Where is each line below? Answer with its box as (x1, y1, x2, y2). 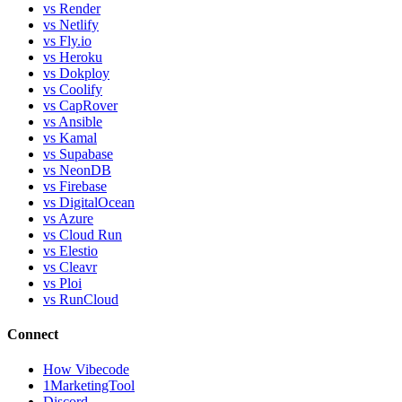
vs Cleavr (43, 258, 97, 275)
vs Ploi (43, 275, 82, 291)
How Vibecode (43, 362, 129, 378)
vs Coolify (43, 81, 102, 97)
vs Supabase (43, 145, 113, 162)
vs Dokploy (43, 65, 109, 81)
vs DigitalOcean (43, 194, 135, 210)
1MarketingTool (43, 378, 135, 394)
